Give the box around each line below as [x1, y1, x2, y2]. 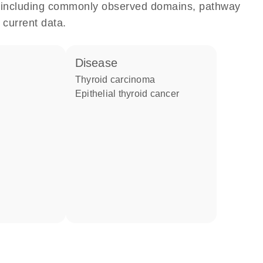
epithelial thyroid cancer [82, 89, 179, 99]
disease [83, 56, 117, 69]
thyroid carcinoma [81, 75, 155, 85]
